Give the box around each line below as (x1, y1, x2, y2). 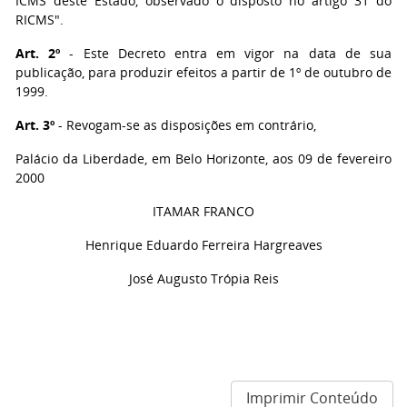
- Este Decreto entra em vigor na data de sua (60, 45, 392, 62)
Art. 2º (15, 45, 61, 62)
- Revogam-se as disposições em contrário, (55, 116, 316, 134)
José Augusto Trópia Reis (128, 270, 279, 287)
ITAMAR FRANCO (153, 203, 254, 220)
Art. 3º (15, 116, 55, 134)
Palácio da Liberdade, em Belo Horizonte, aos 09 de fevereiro (15, 150, 392, 167)
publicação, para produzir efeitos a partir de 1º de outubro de (15, 64, 392, 81)
